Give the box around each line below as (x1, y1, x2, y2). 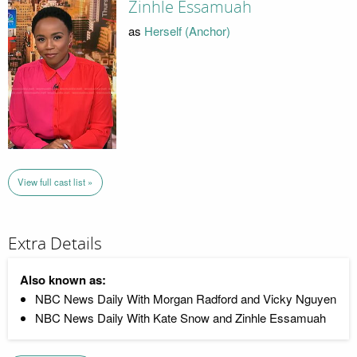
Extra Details (8, 233, 102, 254)
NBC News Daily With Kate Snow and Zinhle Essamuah (34, 309, 326, 327)
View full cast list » (18, 175, 93, 189)
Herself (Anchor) (143, 22, 230, 39)
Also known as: (20, 271, 106, 289)
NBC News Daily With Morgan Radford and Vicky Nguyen (34, 290, 336, 308)
